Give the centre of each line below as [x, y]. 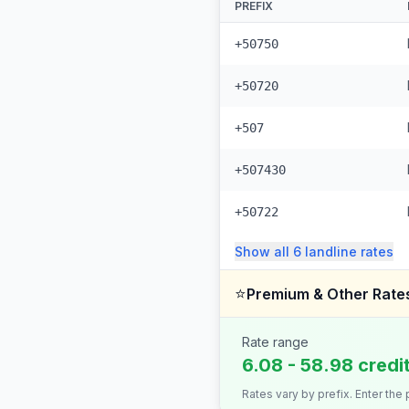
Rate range [275, 342]
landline [331, 252]
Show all [264, 252]
